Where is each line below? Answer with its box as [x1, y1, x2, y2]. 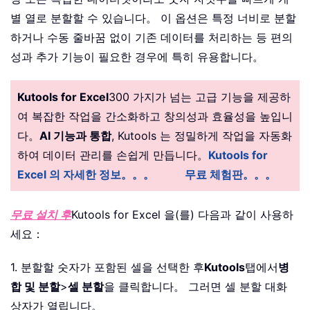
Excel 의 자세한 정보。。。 [17, 167, 154, 181]
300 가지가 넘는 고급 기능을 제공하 [109, 89, 291, 104]
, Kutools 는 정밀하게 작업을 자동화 [111, 128, 292, 143]
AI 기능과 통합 [39, 128, 111, 143]
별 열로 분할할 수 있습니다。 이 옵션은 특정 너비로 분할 [10, 10, 296, 25]
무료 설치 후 [10, 207, 71, 221]
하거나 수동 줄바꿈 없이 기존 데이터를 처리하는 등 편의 [10, 30, 293, 44]
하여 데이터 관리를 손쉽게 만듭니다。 [17, 147, 208, 162]
